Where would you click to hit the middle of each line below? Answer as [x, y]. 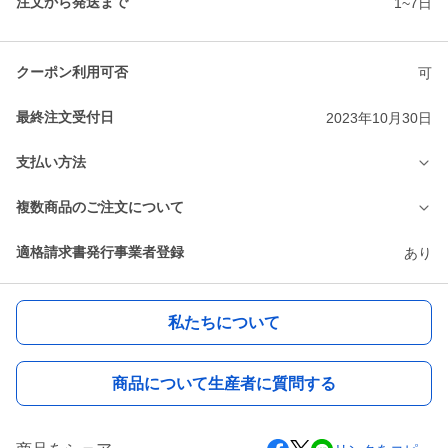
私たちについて [224, 322]
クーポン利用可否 [72, 72]
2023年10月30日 [379, 117]
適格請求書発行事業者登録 [100, 252]
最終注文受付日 [65, 117]
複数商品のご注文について [100, 207]
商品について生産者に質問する [224, 383]
